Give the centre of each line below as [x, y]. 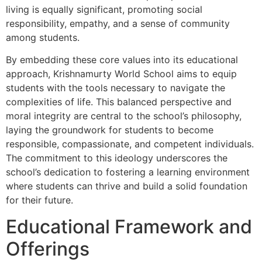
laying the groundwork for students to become [110, 130]
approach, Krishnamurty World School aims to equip [121, 74]
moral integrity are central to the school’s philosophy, [124, 116]
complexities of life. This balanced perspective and [119, 102]
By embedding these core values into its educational [122, 60]
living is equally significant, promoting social [104, 9]
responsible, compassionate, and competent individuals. [130, 144]
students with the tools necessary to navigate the [116, 88]
